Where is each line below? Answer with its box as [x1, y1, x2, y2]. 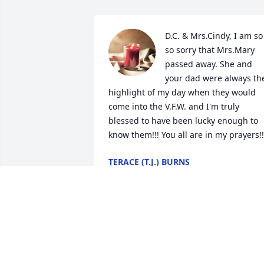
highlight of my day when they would [108, 87, 256, 98]
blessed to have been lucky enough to [108, 115, 258, 127]
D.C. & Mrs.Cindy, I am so [165, 30, 263, 42]
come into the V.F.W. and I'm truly [108, 101, 239, 113]
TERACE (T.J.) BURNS [108, 156, 190, 168]
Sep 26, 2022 [108, 168, 159, 180]
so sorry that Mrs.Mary [165, 44, 255, 56]
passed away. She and [165, 58, 252, 70]
